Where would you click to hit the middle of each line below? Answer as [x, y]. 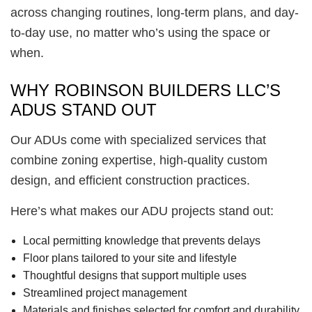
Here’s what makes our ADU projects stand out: [142, 211]
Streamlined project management [104, 293]
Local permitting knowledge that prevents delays [141, 241]
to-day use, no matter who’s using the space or [140, 33]
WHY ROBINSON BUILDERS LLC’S [146, 91]
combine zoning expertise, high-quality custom [139, 161]
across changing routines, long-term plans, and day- [155, 13]
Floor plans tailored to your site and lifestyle [130, 258]
